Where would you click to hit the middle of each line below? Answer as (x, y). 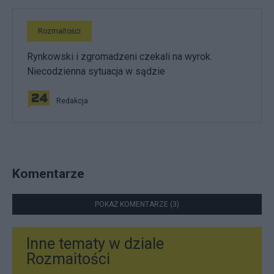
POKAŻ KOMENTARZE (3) (137, 205)
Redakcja (72, 101)
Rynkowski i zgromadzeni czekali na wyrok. (120, 57)
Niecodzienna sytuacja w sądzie (96, 71)
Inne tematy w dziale (95, 244)
